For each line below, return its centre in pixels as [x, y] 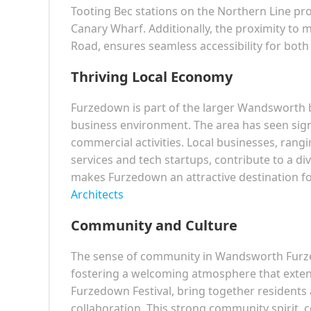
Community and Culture [154, 225]
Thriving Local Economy [152, 76]
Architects [97, 194]
